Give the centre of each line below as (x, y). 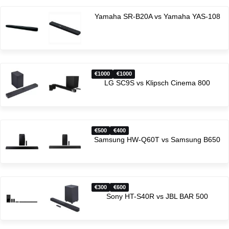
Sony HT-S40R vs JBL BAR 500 (157, 197)
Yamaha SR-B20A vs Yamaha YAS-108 (157, 17)
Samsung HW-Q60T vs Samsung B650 (157, 140)
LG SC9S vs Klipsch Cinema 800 (157, 83)
